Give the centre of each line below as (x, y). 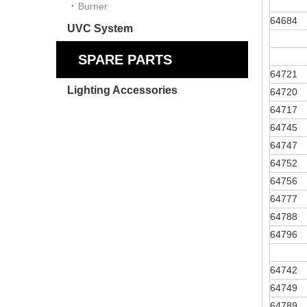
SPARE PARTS (125, 60)
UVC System (100, 28)
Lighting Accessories (122, 90)
